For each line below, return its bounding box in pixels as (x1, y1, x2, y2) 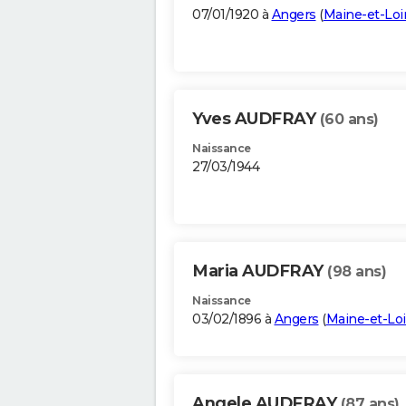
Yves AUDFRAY (192, 109, 320, 130)
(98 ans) (327, 263, 386, 281)
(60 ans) (319, 111, 379, 129)
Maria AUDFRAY (192, 261, 327, 282)
